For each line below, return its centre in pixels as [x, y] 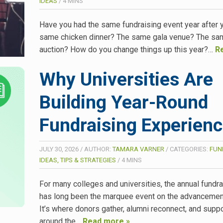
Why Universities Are [126, 80]
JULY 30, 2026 [59, 149]
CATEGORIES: [190, 149]
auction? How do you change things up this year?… [127, 50]
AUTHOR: [98, 149]
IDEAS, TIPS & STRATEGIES [78, 160]
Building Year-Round [124, 103]
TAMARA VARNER [138, 149]
